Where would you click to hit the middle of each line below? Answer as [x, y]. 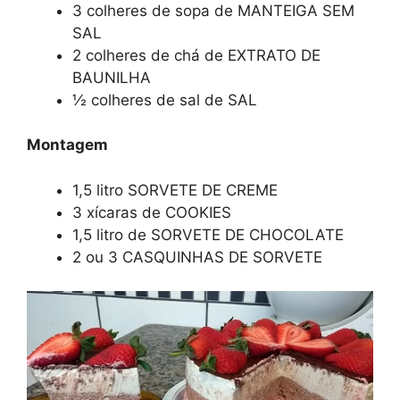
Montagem [67, 145]
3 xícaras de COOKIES [152, 212]
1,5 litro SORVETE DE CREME [175, 190]
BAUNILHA [112, 77]
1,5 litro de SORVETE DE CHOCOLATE [208, 234]
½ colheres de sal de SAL [165, 100]
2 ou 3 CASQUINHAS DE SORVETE [197, 257]
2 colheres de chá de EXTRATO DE [196, 55]
